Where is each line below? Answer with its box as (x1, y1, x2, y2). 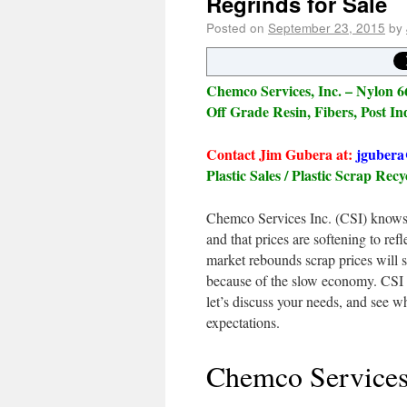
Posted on (206, 18, 264, 36)
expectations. (206, 313, 280, 332)
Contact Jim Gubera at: (206, 144, 352, 164)
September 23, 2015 (268, 18, 385, 36)
